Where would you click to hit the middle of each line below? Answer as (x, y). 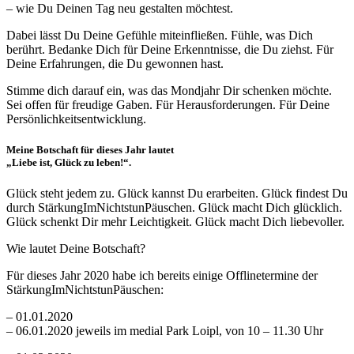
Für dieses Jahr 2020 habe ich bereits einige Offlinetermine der (162, 276)
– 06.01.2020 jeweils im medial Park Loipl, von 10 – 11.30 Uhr (165, 331)
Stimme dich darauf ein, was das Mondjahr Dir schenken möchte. (169, 90)
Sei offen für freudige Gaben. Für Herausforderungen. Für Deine (168, 104)
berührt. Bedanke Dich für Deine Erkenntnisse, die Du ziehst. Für (170, 49)
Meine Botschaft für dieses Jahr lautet (90, 150)
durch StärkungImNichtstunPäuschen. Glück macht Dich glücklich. (174, 208)
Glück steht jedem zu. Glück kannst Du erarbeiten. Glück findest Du (177, 194)
